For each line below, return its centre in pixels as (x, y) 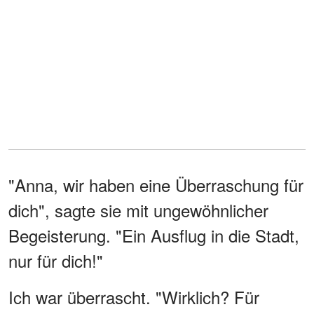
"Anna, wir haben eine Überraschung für (156, 185)
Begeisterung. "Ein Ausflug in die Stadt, (154, 235)
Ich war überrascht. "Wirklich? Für (134, 297)
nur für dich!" (56, 261)
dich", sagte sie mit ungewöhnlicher (138, 210)
